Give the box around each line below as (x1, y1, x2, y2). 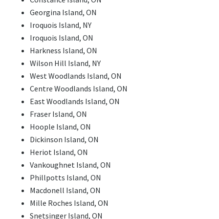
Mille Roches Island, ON (29, 198, 109, 208)
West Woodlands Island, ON (29, 71, 122, 81)
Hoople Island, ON (29, 122, 91, 132)
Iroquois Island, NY (29, 20, 91, 30)
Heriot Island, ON (29, 147, 88, 157)
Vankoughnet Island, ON (29, 160, 111, 170)
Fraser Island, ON (29, 109, 87, 119)
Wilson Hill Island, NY (29, 58, 101, 68)
